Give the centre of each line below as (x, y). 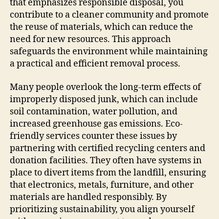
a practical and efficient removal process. (95, 64)
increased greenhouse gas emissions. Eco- (96, 124)
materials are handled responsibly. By (88, 197)
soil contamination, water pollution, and (94, 111)
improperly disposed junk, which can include (104, 99)
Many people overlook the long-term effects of (105, 87)
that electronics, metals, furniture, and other (102, 185)
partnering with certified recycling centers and (108, 148)
